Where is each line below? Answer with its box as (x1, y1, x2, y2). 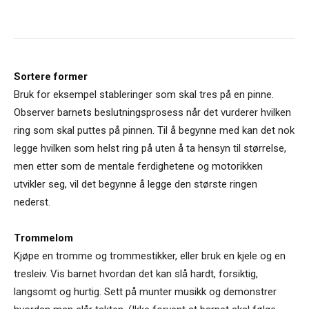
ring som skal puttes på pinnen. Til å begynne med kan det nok (14, 123, 295, 137)
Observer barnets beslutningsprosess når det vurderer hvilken (14, 106, 291, 119)
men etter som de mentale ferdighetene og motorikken (14, 159, 263, 172)
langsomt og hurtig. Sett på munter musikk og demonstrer (14, 285, 277, 298)
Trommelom (14, 231, 73, 244)
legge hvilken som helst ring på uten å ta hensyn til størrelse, (14, 141, 286, 154)
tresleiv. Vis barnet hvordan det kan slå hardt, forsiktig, (14, 267, 258, 280)
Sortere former (14, 70, 88, 83)
